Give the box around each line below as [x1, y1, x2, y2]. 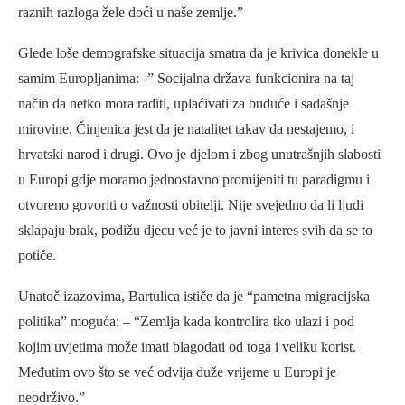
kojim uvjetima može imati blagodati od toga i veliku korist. [18, 338, 356, 354]
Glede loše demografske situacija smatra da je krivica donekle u [18, 44, 379, 61]
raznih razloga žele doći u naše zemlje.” [18, 4, 243, 20]
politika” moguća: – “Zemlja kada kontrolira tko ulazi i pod [18, 313, 354, 329]
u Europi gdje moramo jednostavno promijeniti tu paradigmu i [18, 171, 370, 187]
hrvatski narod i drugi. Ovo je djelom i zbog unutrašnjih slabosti [18, 146, 381, 162]
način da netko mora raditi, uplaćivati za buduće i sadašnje [18, 95, 349, 111]
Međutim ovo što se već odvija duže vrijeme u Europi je [18, 363, 336, 380]
